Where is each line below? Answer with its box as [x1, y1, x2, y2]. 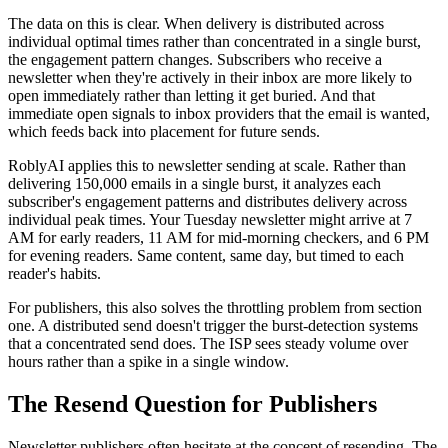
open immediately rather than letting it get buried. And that [8, 87, 375, 105]
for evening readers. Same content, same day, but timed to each [8, 247, 404, 265]
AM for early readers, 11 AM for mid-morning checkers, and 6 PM [8, 229, 429, 247]
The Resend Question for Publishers [8, 391, 377, 418]
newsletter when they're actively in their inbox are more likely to [8, 69, 412, 87]
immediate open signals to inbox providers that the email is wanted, [8, 105, 430, 123]
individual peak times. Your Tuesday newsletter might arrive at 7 [8, 211, 412, 229]
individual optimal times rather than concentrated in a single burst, [8, 33, 421, 51]
